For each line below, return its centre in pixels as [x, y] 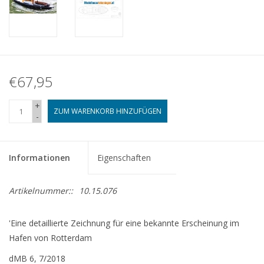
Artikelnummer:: [41, 191]
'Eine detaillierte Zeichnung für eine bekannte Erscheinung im [124, 223]
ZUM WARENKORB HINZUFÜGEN [108, 111]
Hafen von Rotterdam [50, 238]
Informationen [39, 158]
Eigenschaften [124, 158]
